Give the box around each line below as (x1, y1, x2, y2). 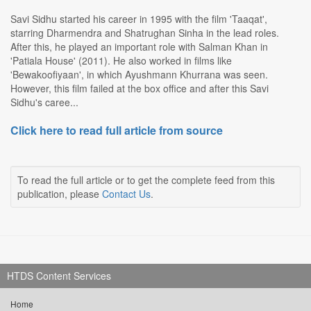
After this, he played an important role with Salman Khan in (10, 40, 268, 54)
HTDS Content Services (7, 269, 111, 283)
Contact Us (102, 187, 151, 201)
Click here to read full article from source (10, 122, 223, 139)
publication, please (17, 187, 102, 201)
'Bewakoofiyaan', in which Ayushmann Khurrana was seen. (10, 67, 268, 82)
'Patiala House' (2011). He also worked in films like (10, 53, 232, 68)
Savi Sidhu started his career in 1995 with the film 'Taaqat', (10, 12, 267, 26)
